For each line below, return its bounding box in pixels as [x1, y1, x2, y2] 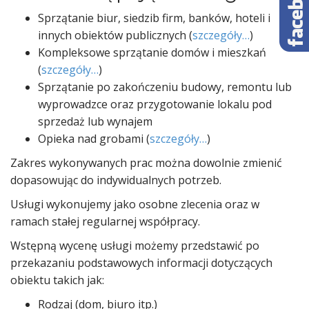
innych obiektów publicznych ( [38, 28, 192, 43]
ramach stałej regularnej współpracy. [10, 214, 200, 229]
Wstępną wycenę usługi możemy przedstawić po [10, 238, 259, 253]
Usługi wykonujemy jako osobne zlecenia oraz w [10, 197, 259, 212]
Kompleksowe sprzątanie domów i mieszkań [38, 45, 266, 60]
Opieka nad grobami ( [38, 131, 150, 146]
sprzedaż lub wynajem [38, 114, 152, 129]
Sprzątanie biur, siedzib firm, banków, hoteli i [38, 10, 270, 26]
